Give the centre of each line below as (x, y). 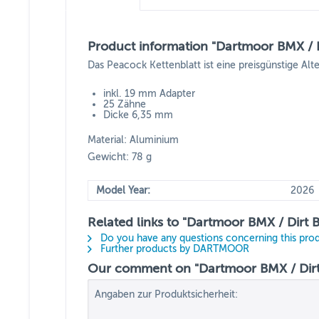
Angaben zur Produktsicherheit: (166, 294)
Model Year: (123, 190)
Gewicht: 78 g (120, 157)
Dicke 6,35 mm (138, 115)
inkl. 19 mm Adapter (149, 94)
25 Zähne (125, 104)
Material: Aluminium (133, 140)
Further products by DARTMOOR (173, 249)
